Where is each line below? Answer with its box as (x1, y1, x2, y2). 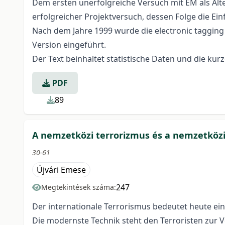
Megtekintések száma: (41, 182, 116, 192)
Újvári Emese (37, 164, 86, 175)
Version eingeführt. (32, 39, 106, 50)
